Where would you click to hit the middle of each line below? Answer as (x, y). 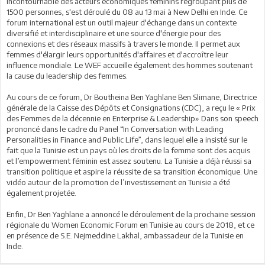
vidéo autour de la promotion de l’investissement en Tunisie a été (118, 182)
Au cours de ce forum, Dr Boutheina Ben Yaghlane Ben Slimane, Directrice (132, 97)
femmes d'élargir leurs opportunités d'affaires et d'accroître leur (117, 54)
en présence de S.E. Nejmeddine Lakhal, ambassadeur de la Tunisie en (125, 235)
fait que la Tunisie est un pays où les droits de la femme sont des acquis (128, 150)
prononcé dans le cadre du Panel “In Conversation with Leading (115, 129)
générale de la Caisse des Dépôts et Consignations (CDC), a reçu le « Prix (131, 107)
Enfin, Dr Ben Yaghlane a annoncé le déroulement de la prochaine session (131, 214)
